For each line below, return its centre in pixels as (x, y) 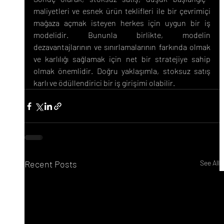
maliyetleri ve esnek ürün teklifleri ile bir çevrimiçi (122, 11)
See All (210, 163)
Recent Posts (50, 164)
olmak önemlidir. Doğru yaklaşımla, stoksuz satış (122, 71)
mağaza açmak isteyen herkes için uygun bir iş (122, 23)
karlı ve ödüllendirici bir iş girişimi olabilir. (104, 83)
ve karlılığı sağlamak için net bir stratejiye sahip (122, 59)
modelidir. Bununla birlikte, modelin (122, 35)
